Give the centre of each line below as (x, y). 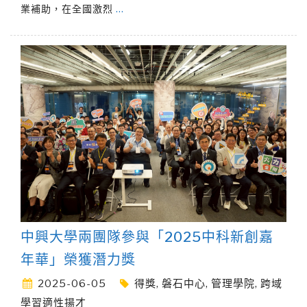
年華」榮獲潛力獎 (78, 260)
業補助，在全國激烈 (68, 8)
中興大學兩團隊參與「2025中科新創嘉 (147, 237)
